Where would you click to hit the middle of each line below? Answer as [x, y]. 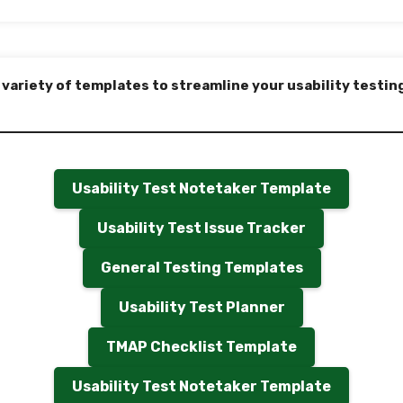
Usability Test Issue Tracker [201, 228]
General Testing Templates [201, 268]
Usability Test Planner [201, 307]
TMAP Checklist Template [201, 347]
